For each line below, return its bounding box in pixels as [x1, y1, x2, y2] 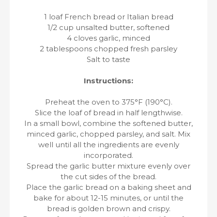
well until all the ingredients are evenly [38, 140, 179, 149]
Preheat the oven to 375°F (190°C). [45, 97, 172, 107]
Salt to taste [87, 55, 130, 64]
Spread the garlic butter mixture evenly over [27, 161, 190, 170]
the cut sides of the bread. [61, 172, 156, 181]
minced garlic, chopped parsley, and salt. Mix [27, 129, 190, 139]
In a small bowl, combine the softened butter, [24, 119, 193, 128]
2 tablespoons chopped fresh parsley [40, 44, 177, 53]
